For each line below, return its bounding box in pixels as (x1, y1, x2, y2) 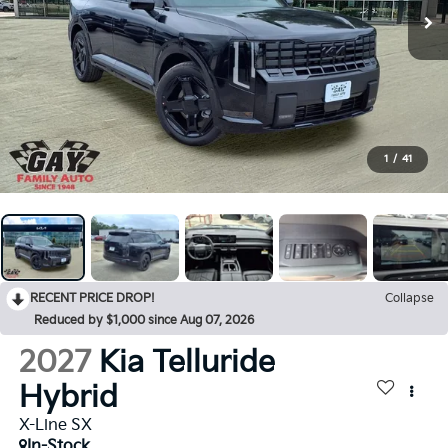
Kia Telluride (98, 345, 275, 382)
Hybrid (18, 380, 118, 417)
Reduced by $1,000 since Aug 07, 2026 (34, 313, 254, 329)
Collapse (385, 291, 434, 307)
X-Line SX (18, 416, 92, 436)
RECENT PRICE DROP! (30, 291, 155, 307)
